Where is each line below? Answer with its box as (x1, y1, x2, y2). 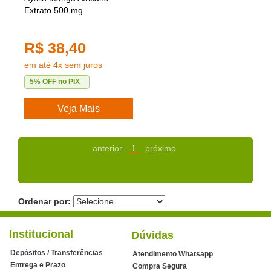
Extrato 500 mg (24, 5, 83, 15)
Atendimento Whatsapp (132, 249, 213, 258)
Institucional (9, 227, 73, 240)
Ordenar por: (18, 196, 71, 206)
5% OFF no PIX (30, 77, 80, 86)
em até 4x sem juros (24, 59, 102, 70)
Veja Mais (57, 103, 100, 114)
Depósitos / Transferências (10, 248, 103, 257)
